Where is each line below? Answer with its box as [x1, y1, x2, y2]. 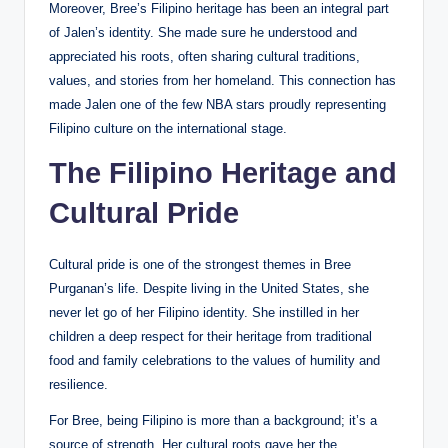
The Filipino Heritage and [49, 156, 397, 189]
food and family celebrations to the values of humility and [49, 352, 380, 368]
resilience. [49, 376, 108, 392]
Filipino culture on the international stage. [49, 120, 287, 136]
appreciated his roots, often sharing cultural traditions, [49, 48, 360, 64]
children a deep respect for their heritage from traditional [49, 328, 372, 344]
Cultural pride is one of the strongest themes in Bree [49, 256, 351, 272]
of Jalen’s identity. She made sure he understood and [49, 24, 357, 40]
